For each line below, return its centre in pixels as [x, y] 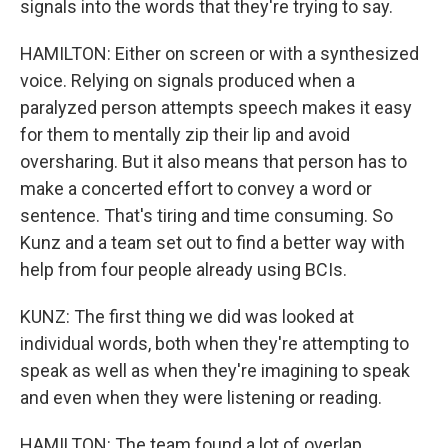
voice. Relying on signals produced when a [187, 80]
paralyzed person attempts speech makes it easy [216, 107]
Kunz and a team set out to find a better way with [212, 242]
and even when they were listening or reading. [201, 397]
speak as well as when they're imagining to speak [215, 370]
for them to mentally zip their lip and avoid [185, 134]
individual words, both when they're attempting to [214, 343]
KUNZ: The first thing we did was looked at [187, 316]
